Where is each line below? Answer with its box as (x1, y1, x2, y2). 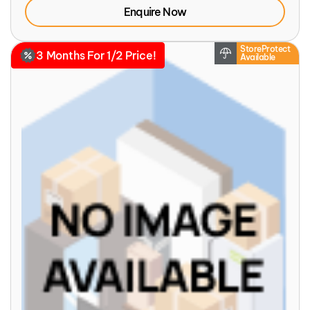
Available (240, 51, 275, 62)
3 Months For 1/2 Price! (36, 48, 156, 62)
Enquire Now (123, 4, 187, 19)
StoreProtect (240, 43, 291, 54)
